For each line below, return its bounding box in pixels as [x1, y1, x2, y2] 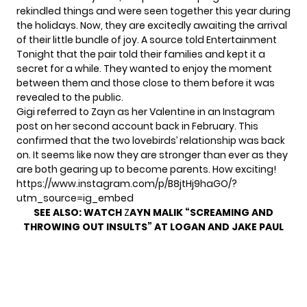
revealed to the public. [16, 90, 123, 105]
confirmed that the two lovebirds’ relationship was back [16, 134, 285, 148]
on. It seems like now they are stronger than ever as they [16, 148, 288, 162]
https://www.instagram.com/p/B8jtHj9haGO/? [16, 177, 237, 191]
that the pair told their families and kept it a [54, 47, 265, 62]
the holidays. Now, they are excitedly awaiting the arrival [16, 19, 287, 33]
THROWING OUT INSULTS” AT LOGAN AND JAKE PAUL [23, 220, 284, 234]
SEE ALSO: [34, 206, 84, 220]
